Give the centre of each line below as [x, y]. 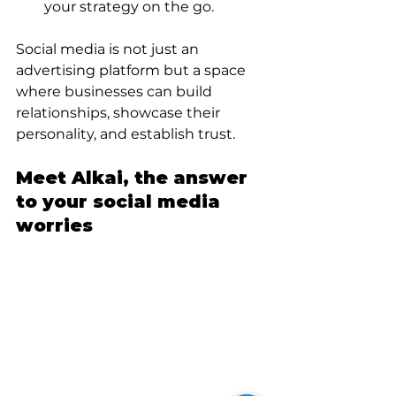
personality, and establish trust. [126, 133]
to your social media [121, 201]
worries [54, 225]
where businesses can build [116, 91]
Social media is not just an [109, 49]
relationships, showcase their [120, 112]
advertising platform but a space [133, 70]
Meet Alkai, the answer [134, 177]
